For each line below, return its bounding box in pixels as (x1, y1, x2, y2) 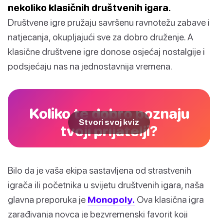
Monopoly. (88, 194, 135, 205)
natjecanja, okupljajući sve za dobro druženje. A (8, 31, 193, 43)
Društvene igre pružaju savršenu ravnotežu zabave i (8, 17, 210, 28)
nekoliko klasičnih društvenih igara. (8, 2, 171, 14)
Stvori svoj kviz (79, 117, 139, 127)
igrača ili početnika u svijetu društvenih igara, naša (8, 179, 204, 191)
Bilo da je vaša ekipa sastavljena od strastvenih (8, 164, 191, 176)
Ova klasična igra (135, 194, 204, 205)
